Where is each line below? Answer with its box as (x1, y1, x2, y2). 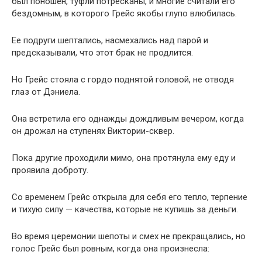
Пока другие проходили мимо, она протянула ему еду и (12, 153, 236, 163)
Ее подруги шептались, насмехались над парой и (12, 35, 208, 46)
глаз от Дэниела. (12, 87, 80, 97)
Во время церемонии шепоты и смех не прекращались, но (12, 231, 246, 242)
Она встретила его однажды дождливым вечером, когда (12, 113, 244, 124)
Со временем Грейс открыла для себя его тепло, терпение (12, 192, 247, 202)
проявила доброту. (12, 165, 88, 175)
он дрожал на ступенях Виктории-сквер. (12, 126, 174, 136)
